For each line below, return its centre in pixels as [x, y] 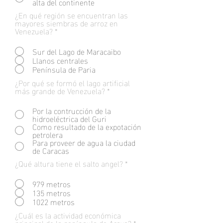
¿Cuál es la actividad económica [68, 215]
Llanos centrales [60, 60]
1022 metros [54, 201]
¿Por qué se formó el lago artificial [72, 82]
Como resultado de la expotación [87, 126]
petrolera [48, 134]
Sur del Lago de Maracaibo [77, 51]
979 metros [52, 183]
